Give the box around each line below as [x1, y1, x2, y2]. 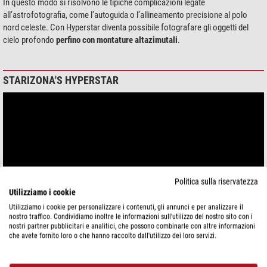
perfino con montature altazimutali [56, 34, 178, 45]
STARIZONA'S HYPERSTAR [3, 73, 119, 86]
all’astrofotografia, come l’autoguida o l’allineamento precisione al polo [3, 9, 247, 20]
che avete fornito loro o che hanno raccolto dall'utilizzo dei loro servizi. [9, 231, 216, 240]
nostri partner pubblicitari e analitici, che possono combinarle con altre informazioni [9, 222, 255, 230]
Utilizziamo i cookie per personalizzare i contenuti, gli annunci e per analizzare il [9, 203, 243, 211]
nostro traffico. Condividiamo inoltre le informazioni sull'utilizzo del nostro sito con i [9, 212, 253, 221]
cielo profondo [3, 34, 56, 45]
